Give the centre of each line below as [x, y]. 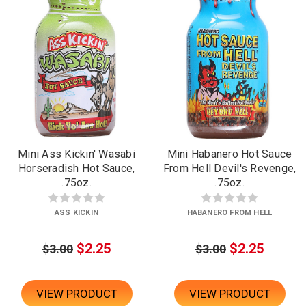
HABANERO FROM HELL [229, 213]
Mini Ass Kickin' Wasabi [76, 154]
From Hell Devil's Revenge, [229, 169]
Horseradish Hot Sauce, [76, 169]
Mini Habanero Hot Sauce [229, 154]
